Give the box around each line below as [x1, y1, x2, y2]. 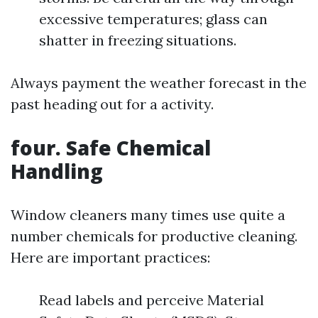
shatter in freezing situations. [39, 31, 236, 49]
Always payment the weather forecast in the [11, 74, 307, 92]
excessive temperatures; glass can [39, 10, 268, 28]
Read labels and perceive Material [39, 291, 264, 309]
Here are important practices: [11, 248, 210, 266]
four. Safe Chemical [11, 134, 211, 161]
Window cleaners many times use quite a [11, 206, 285, 224]
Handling [11, 158, 103, 185]
